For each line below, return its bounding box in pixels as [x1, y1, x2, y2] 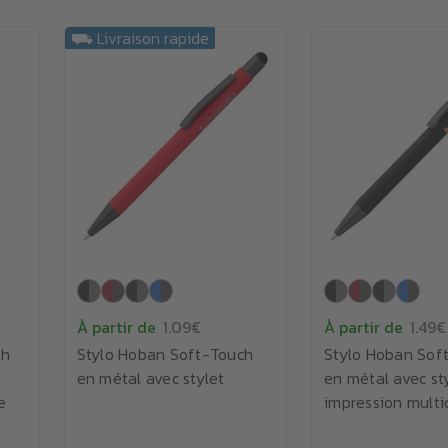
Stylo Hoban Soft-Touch [76, 342, 253, 366]
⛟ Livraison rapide [70, 26, 209, 50]
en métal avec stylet [76, 366, 225, 390]
